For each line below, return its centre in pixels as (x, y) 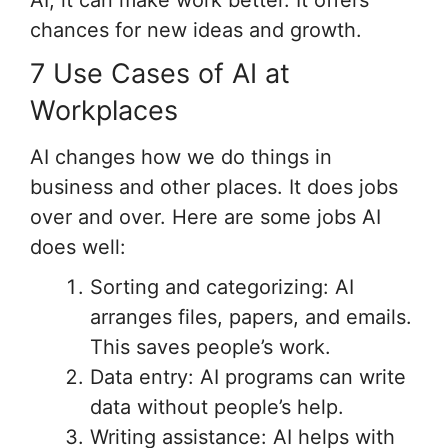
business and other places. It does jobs (214, 187)
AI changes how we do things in (181, 157)
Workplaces (104, 110)
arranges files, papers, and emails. (251, 317)
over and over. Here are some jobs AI (205, 217)
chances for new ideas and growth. (196, 29)
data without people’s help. (217, 407)
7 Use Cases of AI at (160, 73)
